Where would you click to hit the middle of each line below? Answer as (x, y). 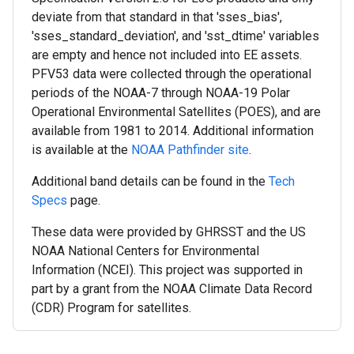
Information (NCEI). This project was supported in (167, 270)
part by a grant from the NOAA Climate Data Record (172, 289)
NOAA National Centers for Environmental (145, 251)
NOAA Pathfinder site (190, 150)
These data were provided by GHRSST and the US (169, 232)
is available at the (81, 150)
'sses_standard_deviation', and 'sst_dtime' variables (175, 36)
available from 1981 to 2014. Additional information (173, 131)
